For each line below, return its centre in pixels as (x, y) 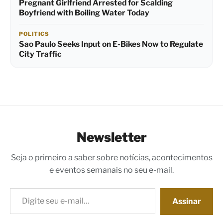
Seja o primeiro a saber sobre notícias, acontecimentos (111, 158)
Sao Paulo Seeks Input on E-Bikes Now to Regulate (111, 44)
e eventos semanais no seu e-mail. (111, 170)
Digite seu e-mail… (20, 188)
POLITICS (34, 34)
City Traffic (40, 54)
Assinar (187, 202)
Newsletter (111, 137)
